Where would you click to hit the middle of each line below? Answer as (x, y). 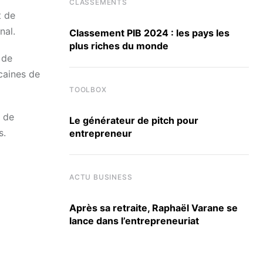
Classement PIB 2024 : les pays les (149, 33)
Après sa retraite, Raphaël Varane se (154, 208)
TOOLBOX (88, 89)
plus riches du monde (119, 45)
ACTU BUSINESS (101, 177)
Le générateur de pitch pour (134, 121)
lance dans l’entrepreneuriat (134, 221)
